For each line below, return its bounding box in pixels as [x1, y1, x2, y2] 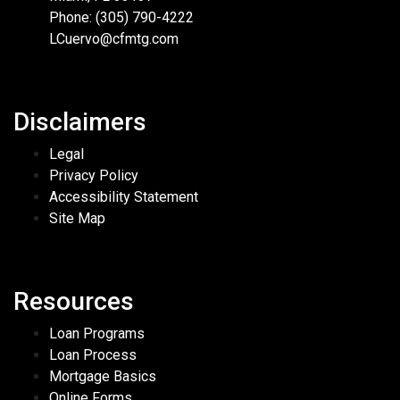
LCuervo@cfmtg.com [49, 30, 179, 48]
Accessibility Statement [49, 188, 198, 206]
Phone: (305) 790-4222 [49, 9, 194, 27]
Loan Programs [49, 325, 145, 343]
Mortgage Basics [49, 368, 156, 386]
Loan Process [49, 346, 137, 364]
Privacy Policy [49, 167, 138, 185]
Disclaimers [13, 107, 146, 137]
